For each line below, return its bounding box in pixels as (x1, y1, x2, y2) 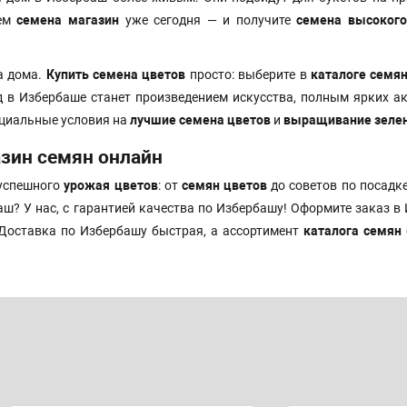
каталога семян (303, 223, 402, 239)
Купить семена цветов (45, 67, 186, 83)
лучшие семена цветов (130, 113, 271, 128)
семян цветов (181, 178, 268, 194)
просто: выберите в (185, 67, 311, 83)
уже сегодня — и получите (118, 13, 297, 28)
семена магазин (16, 13, 119, 28)
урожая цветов (64, 178, 158, 194)
